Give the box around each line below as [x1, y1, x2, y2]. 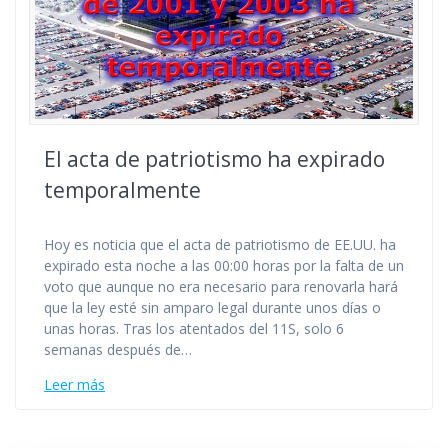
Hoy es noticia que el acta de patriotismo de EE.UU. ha [44, 234, 396, 254]
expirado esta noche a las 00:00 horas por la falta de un [44, 255, 404, 275]
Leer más [44, 374, 105, 394]
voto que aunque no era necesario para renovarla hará [44, 276, 398, 296]
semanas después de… [44, 339, 192, 359]
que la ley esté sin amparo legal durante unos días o [44, 297, 381, 317]
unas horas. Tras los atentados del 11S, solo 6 [44, 318, 344, 338]
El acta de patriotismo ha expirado [44, 144, 385, 173]
